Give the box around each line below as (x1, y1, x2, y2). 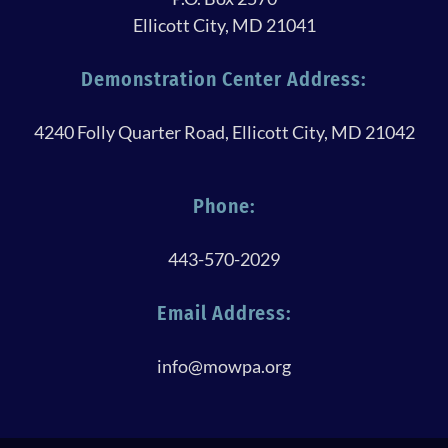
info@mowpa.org (157, 354, 291, 377)
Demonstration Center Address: (81, 66, 367, 91)
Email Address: (156, 300, 292, 325)
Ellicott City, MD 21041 (132, 13, 316, 36)
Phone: (192, 193, 256, 218)
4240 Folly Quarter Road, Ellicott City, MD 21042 (33, 120, 415, 143)
